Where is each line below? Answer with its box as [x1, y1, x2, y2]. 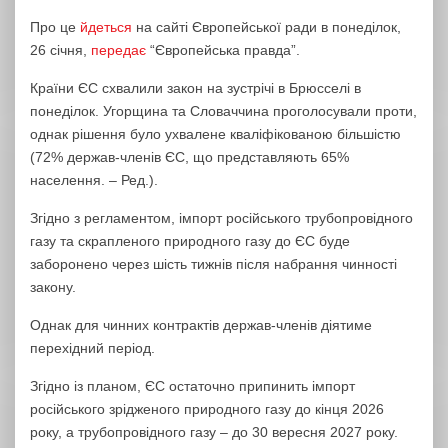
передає [91, 42, 146, 58]
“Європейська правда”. [146, 42, 300, 58]
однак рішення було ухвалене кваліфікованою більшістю [30, 126, 401, 142]
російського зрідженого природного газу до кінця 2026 [30, 401, 384, 417]
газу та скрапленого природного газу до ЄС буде [30, 233, 350, 249]
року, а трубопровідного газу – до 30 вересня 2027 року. [30, 424, 398, 440]
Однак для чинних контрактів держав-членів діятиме [30, 317, 372, 333]
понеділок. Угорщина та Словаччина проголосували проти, [30, 103, 417, 119]
